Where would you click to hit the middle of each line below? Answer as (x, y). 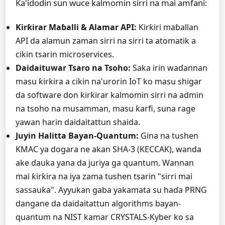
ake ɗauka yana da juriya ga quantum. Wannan (105, 163)
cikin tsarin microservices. (65, 54)
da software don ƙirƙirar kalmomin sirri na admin (109, 95)
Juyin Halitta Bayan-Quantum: (77, 136)
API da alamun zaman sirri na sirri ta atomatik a (106, 41)
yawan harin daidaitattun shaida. (78, 122)
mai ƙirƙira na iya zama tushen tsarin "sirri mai (104, 176)
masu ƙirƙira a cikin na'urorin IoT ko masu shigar (109, 81)
